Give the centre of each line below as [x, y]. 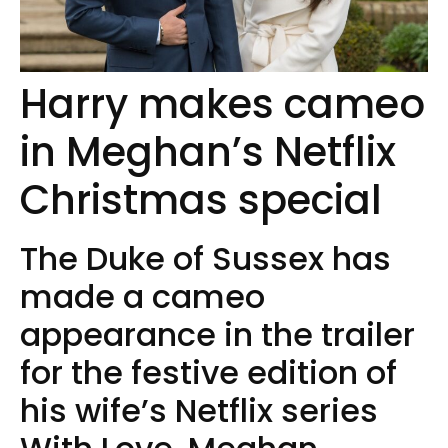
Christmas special [201, 199]
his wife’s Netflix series [199, 410]
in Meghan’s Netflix [208, 151]
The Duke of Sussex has [205, 258]
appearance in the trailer [217, 334]
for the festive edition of [208, 372]
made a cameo [142, 296]
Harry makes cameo [222, 103]
